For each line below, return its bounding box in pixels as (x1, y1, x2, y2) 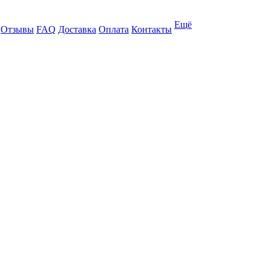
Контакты (131, 24, 172, 34)
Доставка (58, 24, 96, 34)
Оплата (99, 24, 129, 34)
